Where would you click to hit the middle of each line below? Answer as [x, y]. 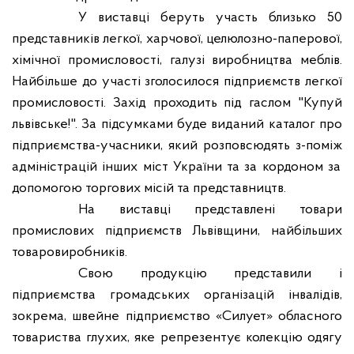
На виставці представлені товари [210, 210]
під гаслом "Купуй [280, 103]
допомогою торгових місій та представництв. [149, 188]
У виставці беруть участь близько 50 [210, 18]
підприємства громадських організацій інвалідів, [177, 295]
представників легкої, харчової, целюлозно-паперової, [177, 39]
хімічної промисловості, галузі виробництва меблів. [177, 60]
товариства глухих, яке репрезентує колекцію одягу [177, 338]
